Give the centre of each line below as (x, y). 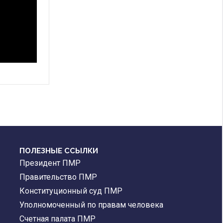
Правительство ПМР (58, 177)
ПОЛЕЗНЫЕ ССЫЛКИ (59, 151)
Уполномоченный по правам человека (92, 205)
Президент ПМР (50, 163)
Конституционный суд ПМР (71, 191)
